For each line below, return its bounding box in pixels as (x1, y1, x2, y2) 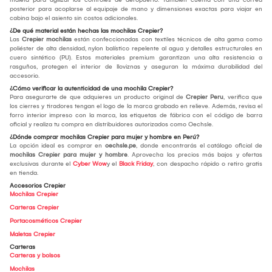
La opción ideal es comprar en (10, 141, 105, 149)
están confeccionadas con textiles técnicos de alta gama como (72, 35, 262, 43)
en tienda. (10, 169, 38, 177)
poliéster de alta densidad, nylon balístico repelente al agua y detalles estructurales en (10, 44, 262, 52)
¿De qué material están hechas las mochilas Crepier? (10, 27, 163, 35)
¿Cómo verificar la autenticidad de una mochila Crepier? (10, 84, 173, 92)
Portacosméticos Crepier (10, 217, 82, 225)
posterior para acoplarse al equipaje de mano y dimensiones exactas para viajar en (10, 5, 262, 13)
